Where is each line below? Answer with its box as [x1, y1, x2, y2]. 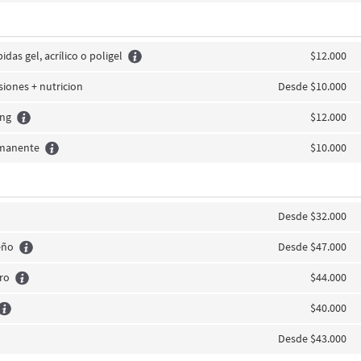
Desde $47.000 [277, 239, 346, 254]
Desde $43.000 [277, 331, 346, 346]
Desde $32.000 [277, 209, 346, 223]
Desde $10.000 [277, 79, 346, 93]
